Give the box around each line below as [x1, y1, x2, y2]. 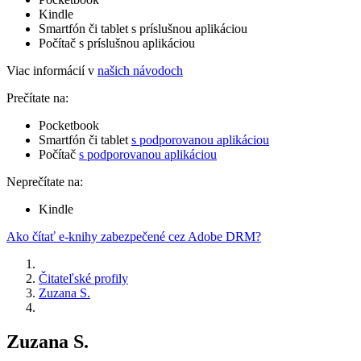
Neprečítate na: [6, 174, 83, 189]
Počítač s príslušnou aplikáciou [39, 35, 195, 50]
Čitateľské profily [39, 271, 128, 285]
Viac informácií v [6, 63, 98, 77]
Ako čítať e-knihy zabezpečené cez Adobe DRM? [6, 229, 261, 243]
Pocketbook [39, 118, 99, 132]
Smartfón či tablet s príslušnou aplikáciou [39, 21, 247, 35]
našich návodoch [98, 63, 183, 77]
